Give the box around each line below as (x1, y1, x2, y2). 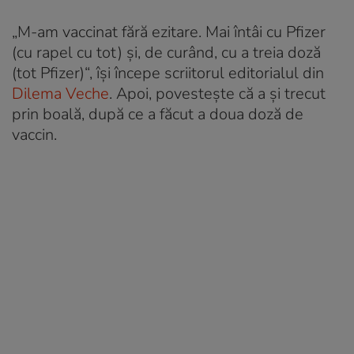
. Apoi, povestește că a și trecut (109, 82, 326, 104)
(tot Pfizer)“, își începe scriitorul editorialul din (12, 62, 324, 84)
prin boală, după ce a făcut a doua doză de (12, 103, 303, 125)
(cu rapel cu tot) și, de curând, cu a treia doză (12, 41, 321, 63)
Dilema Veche (12, 82, 109, 104)
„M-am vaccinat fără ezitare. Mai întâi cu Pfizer (12, 21, 326, 43)
